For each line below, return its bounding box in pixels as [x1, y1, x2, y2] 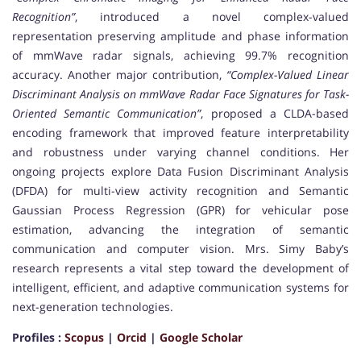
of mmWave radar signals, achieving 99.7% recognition [12, 48, 349, 64]
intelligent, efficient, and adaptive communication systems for [12, 280, 349, 296]
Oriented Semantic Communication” [12, 106, 201, 122]
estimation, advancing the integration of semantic [12, 222, 349, 238]
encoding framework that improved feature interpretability [12, 125, 349, 141]
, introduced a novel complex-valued [75, 9, 349, 25]
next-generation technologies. [12, 299, 173, 315]
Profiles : [12, 330, 64, 346]
